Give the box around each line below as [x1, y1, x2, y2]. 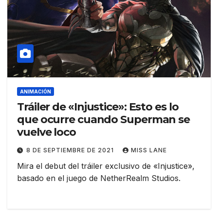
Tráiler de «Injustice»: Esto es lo [17, 100, 179, 114]
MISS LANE [131, 146, 167, 154]
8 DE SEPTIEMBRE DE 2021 [26, 146, 116, 154]
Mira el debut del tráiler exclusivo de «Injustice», [17, 161, 195, 171]
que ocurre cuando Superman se [17, 113, 190, 127]
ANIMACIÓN [20, 89, 51, 95]
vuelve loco [17, 126, 76, 139]
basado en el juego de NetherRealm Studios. [17, 173, 181, 183]
